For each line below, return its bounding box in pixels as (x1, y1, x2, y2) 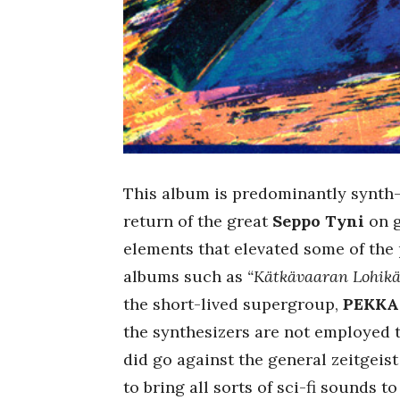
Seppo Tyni (272, 211, 369, 231)
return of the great (123, 211, 272, 231)
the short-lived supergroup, (123, 294, 343, 314)
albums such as (123, 266, 247, 287)
